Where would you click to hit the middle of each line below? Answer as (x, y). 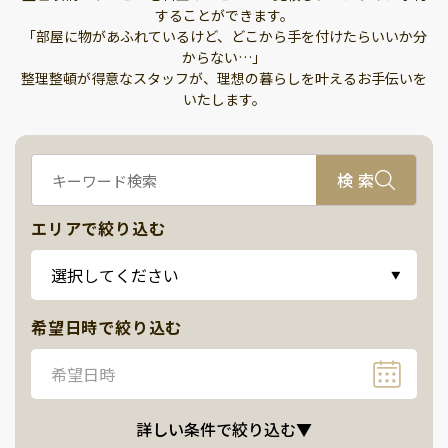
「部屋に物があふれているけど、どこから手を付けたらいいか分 (224, 36)
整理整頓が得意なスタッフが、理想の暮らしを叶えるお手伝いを (224, 78)
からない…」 (224, 57)
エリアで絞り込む (98, 228)
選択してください (115, 275)
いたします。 (224, 99)
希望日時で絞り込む (107, 327)
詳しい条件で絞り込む (216, 429)
